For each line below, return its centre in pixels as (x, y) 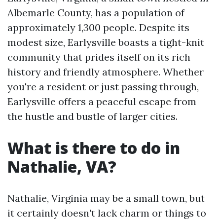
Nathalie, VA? (62, 166)
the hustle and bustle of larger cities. (92, 116)
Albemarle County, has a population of (96, 13)
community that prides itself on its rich (99, 57)
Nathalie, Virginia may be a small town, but (106, 198)
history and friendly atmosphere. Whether (106, 72)
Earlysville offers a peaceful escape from (102, 101)
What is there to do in (94, 148)
